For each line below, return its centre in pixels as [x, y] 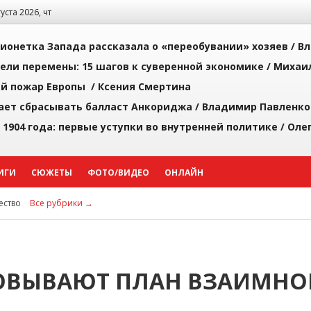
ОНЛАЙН [184, 173]
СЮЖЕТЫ [52, 173]
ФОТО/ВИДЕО [118, 173]
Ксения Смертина [144, 86]
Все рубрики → [61, 203]
